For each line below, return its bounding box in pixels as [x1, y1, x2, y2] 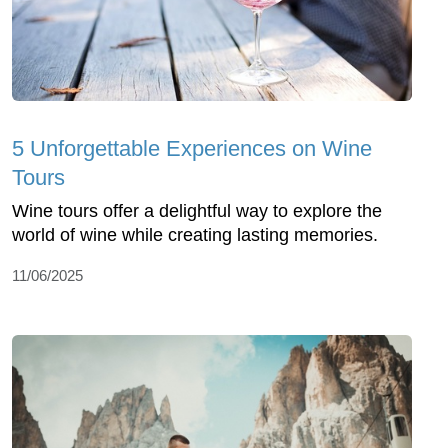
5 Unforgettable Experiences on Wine [12, 135, 372, 161]
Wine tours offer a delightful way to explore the [12, 200, 382, 221]
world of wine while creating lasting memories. [12, 224, 378, 245]
